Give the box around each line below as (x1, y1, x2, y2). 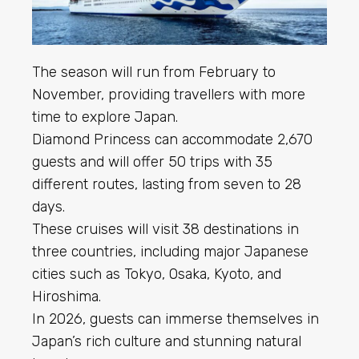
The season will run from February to (32, 63, 276, 81)
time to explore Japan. (32, 108, 178, 126)
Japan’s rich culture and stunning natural (32, 333, 301, 350)
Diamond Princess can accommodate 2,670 (32, 131, 313, 148)
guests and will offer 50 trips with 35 (32, 153, 272, 171)
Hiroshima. (32, 288, 101, 305)
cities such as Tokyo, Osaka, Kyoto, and (32, 265, 281, 283)
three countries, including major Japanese (32, 243, 309, 260)
